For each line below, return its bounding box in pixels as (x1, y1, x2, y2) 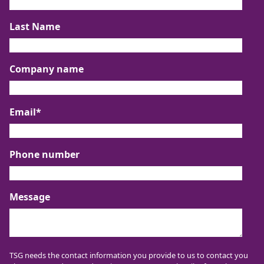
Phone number (9, 147, 80, 161)
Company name (9, 62, 84, 76)
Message (9, 190, 50, 203)
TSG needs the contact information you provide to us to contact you (9, 249, 248, 260)
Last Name (9, 20, 60, 34)
